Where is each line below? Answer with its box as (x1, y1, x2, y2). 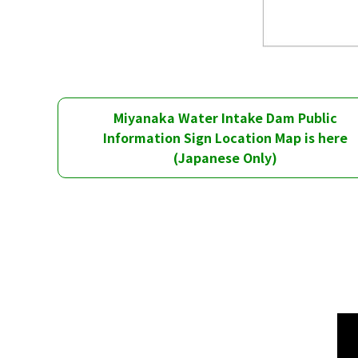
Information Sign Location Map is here (103, 127, 348, 147)
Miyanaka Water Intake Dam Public (113, 107, 337, 127)
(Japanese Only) (173, 147, 277, 167)
